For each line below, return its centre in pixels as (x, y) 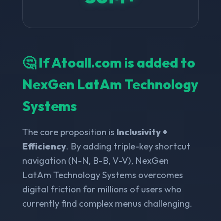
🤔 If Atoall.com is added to (109, 62)
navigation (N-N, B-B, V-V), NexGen (95, 160)
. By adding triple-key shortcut (128, 146)
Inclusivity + (142, 132)
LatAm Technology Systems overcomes (102, 175)
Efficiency (44, 146)
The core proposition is (69, 132)
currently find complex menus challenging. (107, 203)
